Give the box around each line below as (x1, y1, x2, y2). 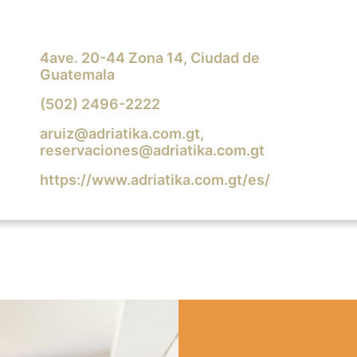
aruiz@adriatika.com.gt (39, 124, 200, 142)
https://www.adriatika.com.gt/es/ (39, 171, 270, 188)
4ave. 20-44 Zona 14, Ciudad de (39, 49, 260, 66)
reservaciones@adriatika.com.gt (39, 141, 265, 159)
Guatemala (39, 65, 115, 83)
